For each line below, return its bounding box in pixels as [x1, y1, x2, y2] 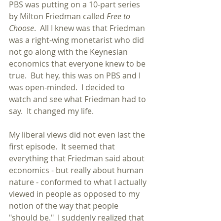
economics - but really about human [9, 165, 146, 176]
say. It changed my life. [9, 106, 94, 116]
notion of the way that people [9, 200, 120, 211]
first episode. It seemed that [9, 141, 117, 152]
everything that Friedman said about [9, 153, 147, 164]
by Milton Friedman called [9, 11, 107, 22]
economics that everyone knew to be [9, 58, 147, 69]
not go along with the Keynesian [9, 46, 130, 57]
